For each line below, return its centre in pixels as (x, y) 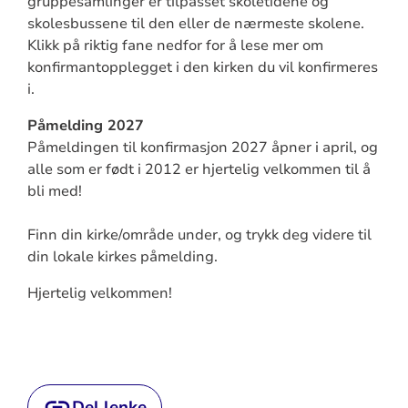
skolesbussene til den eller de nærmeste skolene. (195, 23)
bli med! (54, 191)
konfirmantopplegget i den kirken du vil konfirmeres (202, 67)
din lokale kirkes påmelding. (122, 256)
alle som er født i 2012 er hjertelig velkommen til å (199, 169)
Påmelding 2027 (85, 125)
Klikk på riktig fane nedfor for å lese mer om (175, 45)
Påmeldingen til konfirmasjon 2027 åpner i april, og (202, 147)
